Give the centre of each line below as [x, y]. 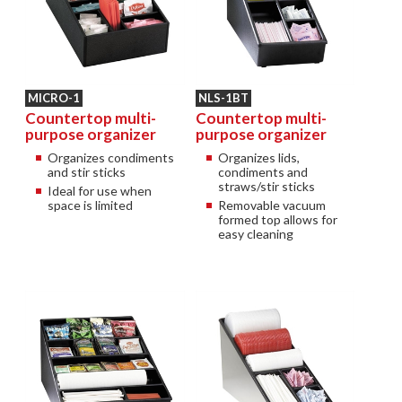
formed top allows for [277, 219]
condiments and [262, 171]
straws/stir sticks [266, 186]
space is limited [91, 205]
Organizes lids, [258, 157]
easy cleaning [255, 233]
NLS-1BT [223, 97]
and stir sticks [87, 171]
